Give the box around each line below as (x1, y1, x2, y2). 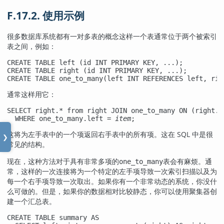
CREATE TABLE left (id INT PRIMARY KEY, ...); (7, 58, 183, 67)
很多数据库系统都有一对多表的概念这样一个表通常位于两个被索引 (7, 31, 217, 41)
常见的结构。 (7, 139, 49, 149)
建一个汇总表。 (7, 196, 56, 206)
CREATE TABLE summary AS (7, 213, 99, 222)
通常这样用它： (7, 89, 56, 99)
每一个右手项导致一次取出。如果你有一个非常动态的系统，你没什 (7, 176, 217, 186)
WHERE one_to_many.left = (7, 114, 115, 123)
